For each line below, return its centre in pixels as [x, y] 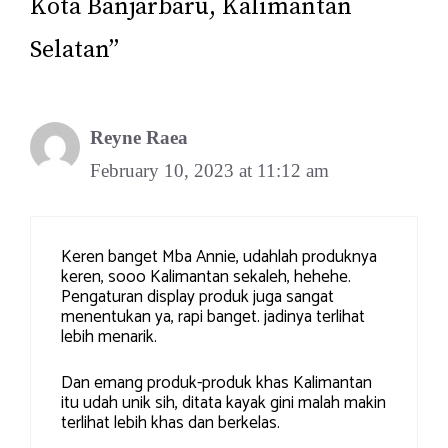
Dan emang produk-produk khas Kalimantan [216, 382]
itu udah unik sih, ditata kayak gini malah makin [223, 402]
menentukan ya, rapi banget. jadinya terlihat [213, 317]
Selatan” [74, 49]
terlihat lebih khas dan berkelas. [170, 422]
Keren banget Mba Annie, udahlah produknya [219, 257]
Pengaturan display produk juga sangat [197, 297]
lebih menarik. [109, 337]
